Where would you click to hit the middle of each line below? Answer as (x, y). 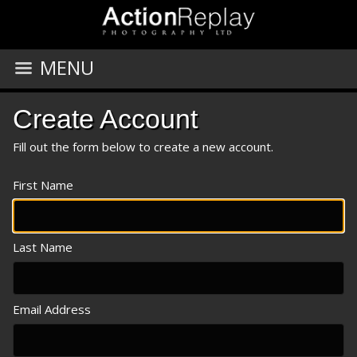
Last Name (43, 247)
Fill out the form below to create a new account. (143, 147)
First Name (43, 185)
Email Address (52, 309)
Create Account (105, 119)
